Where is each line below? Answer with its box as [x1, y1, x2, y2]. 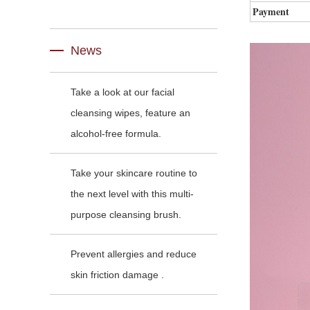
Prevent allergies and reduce [71, 248, 197, 259]
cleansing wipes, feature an [71, 107, 190, 118]
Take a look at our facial [71, 86, 174, 98]
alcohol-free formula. [71, 128, 161, 139]
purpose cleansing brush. [71, 209, 181, 220]
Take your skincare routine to [71, 167, 197, 179]
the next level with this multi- [71, 188, 194, 199]
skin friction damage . [71, 269, 164, 280]
